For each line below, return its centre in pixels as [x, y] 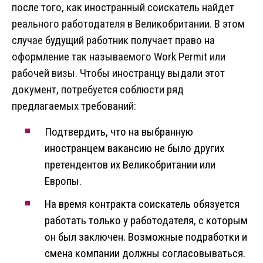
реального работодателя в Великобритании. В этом [128, 24]
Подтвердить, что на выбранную [119, 132]
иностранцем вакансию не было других [134, 149]
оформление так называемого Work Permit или [119, 57]
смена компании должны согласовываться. [145, 254]
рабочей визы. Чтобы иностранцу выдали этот [118, 73]
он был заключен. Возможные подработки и [146, 237]
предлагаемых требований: [74, 106]
